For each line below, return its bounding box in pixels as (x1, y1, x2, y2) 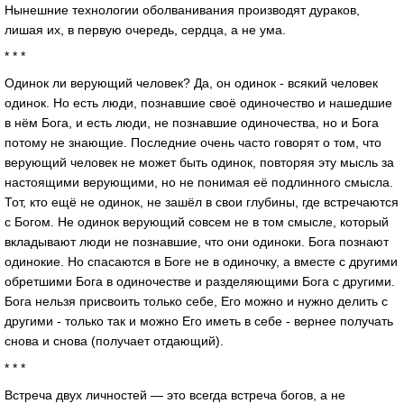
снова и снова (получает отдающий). (5, 334, 224, 349)
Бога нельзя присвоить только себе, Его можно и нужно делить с (5, 294, 388, 309)
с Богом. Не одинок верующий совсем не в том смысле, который (5, 215, 389, 230)
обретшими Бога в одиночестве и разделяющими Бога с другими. (5, 274, 395, 289)
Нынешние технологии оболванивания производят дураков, (5, 2, 360, 17)
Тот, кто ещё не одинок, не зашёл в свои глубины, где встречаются (5, 195, 399, 210)
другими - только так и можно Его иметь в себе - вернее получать (5, 314, 393, 329)
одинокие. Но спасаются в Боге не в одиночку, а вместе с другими (5, 254, 398, 270)
